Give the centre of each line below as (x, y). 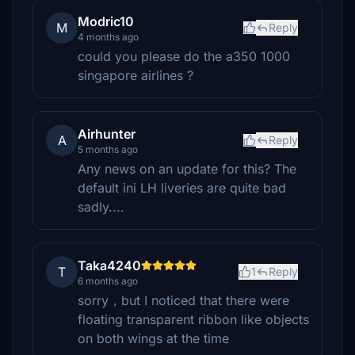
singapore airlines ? (136, 75)
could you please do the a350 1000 (184, 56)
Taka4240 (109, 265)
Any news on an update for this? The (187, 169)
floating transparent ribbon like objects (193, 319)
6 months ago (108, 281)
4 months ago (108, 37)
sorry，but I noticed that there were (183, 300)
